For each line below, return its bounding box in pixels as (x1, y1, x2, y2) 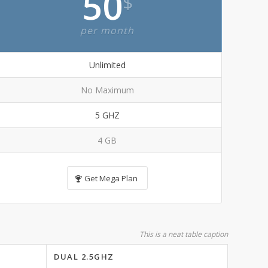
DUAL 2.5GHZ (54, 251, 114, 262)
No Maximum (80, 84, 134, 96)
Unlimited (89, 59, 126, 71)
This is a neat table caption (139, 229, 228, 239)
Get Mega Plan (84, 173, 138, 184)
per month (80, 24, 134, 37)
